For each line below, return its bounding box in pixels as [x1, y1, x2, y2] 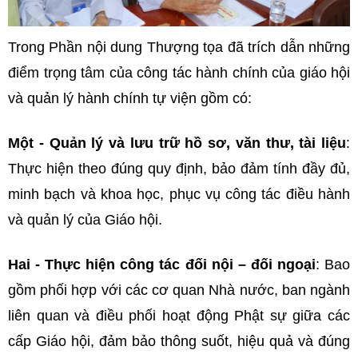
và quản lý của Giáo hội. [8, 211, 162, 228]
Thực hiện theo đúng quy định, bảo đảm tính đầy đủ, [8, 160, 350, 177]
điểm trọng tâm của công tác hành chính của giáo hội [8, 64, 350, 81]
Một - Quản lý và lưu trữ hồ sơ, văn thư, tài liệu [8, 134, 346, 151]
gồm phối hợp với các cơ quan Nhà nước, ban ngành [8, 281, 350, 298]
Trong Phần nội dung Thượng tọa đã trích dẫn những [8, 38, 350, 55]
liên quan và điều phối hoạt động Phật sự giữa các [8, 307, 350, 324]
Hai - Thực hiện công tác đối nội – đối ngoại [8, 256, 316, 272]
